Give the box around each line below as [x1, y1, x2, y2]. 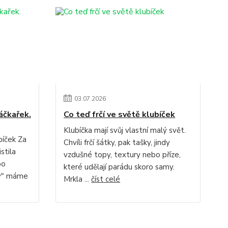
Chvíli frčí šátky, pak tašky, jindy [64, 137, 170, 148]
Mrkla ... [64, 174, 92, 184]
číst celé [91, 174, 121, 184]
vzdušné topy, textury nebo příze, [64, 150, 181, 160]
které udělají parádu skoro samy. [64, 162, 175, 172]
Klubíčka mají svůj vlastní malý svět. [64, 125, 186, 135]
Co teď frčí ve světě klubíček [64, 109, 176, 120]
